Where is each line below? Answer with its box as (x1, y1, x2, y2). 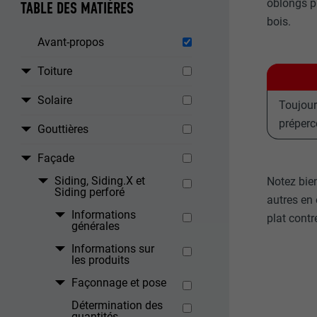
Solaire (38, 93, 73, 108)
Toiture (38, 64, 73, 79)
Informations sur (71, 242, 155, 256)
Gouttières (38, 122, 89, 137)
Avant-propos (38, 35, 105, 50)
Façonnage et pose (71, 276, 167, 290)
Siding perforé (54, 185, 125, 200)
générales (71, 219, 120, 234)
